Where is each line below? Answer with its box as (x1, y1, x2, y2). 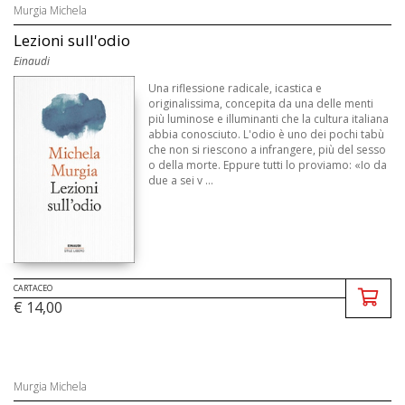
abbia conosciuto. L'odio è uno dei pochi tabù (148, 126, 385, 142)
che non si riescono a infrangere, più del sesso (148, 141, 387, 157)
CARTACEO (14, 282, 52, 295)
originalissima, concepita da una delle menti (148, 95, 374, 111)
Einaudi (14, 52, 50, 69)
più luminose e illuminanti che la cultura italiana (148, 110, 390, 127)
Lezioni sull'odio (14, 29, 130, 51)
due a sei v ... (148, 172, 214, 188)
